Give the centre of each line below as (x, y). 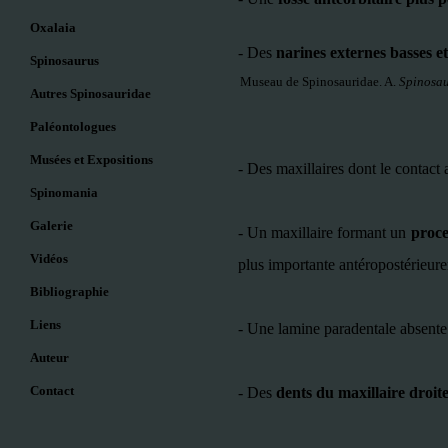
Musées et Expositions (91, 159)
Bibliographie (69, 291)
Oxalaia (53, 27)
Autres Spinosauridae (90, 93)
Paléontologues (73, 126)
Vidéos (49, 258)
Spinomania (64, 192)
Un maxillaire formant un (329, 232)
